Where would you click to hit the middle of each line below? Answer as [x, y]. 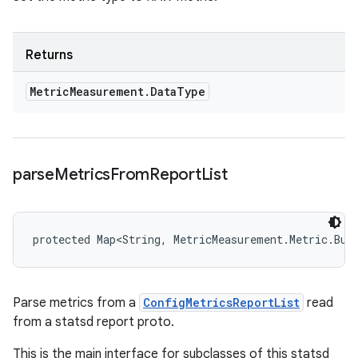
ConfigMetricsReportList [221, 302]
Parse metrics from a [76, 303]
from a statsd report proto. [93, 322]
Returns [49, 55]
